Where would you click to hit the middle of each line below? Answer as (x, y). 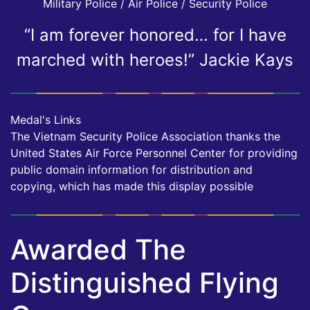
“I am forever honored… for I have (155, 35)
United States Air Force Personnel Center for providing (154, 153)
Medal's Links (46, 120)
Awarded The (98, 250)
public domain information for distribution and (131, 170)
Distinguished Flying (145, 283)
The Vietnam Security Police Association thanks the (145, 137)
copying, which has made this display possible (132, 186)
